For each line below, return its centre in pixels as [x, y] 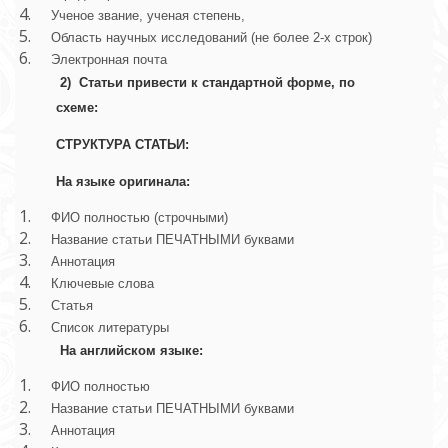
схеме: [79, 108]
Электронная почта [101, 60]
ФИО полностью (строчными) [131, 218]
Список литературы [102, 328]
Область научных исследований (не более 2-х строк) [203, 38]
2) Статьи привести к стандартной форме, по [207, 83]
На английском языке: [133, 351]
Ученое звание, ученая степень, [140, 16]
